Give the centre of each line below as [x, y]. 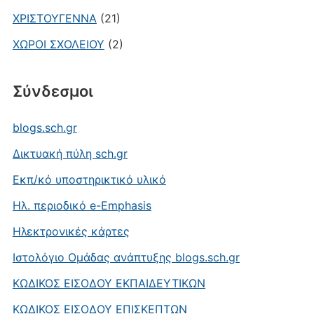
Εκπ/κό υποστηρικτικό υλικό [89, 179]
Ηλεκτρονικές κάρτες [71, 231]
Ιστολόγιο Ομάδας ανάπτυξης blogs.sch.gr [126, 257]
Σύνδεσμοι [53, 91]
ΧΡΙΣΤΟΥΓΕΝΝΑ [54, 18]
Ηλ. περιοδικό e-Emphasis [82, 205]
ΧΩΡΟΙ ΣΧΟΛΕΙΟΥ [58, 44]
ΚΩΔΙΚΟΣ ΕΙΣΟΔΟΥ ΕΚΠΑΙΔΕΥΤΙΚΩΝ [109, 283]
